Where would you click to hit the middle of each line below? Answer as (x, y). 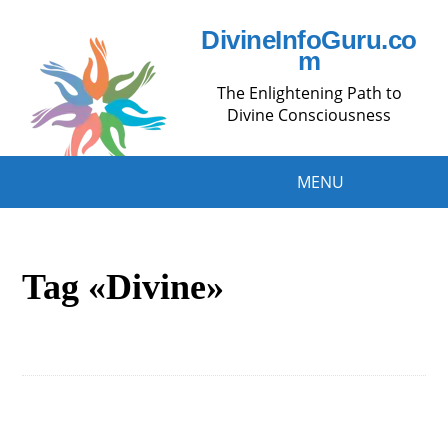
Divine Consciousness (309, 115)
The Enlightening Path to (309, 93)
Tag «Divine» (123, 287)
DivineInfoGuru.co (309, 40)
